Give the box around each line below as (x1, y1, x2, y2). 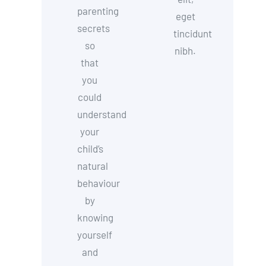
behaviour (77, 177, 121, 189)
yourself (77, 229, 113, 240)
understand (77, 108, 127, 120)
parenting (77, 5, 119, 17)
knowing (77, 211, 114, 223)
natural (77, 160, 109, 172)
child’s (77, 142, 104, 154)
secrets (77, 22, 110, 34)
